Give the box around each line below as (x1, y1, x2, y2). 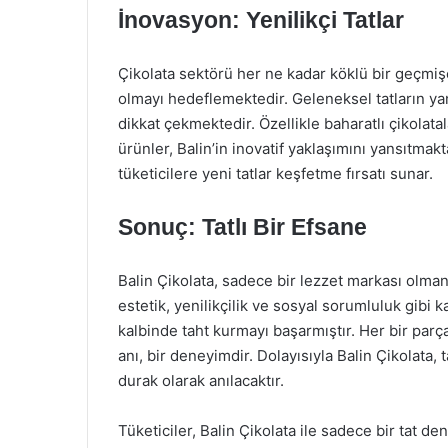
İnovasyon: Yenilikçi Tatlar (118, 7, 404, 33)
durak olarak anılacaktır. (118, 371, 284, 390)
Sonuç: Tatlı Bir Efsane (118, 214, 367, 240)
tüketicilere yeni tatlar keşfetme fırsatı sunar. (118, 164, 433, 183)
